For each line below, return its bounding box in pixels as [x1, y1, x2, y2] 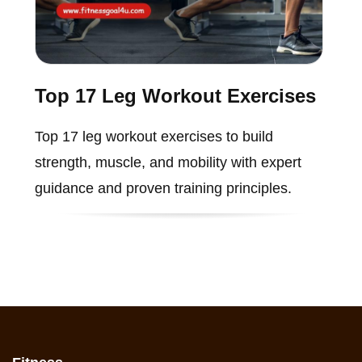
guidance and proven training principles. [34, 179, 292, 196]
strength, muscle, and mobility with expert [34, 154, 301, 170]
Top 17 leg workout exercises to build [34, 128, 273, 145]
